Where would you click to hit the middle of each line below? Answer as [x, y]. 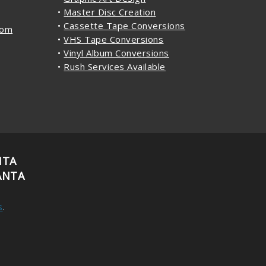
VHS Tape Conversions [114, 39]
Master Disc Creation [110, 12]
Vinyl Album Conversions [116, 53]
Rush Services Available [115, 66]
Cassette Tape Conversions [124, 25]
